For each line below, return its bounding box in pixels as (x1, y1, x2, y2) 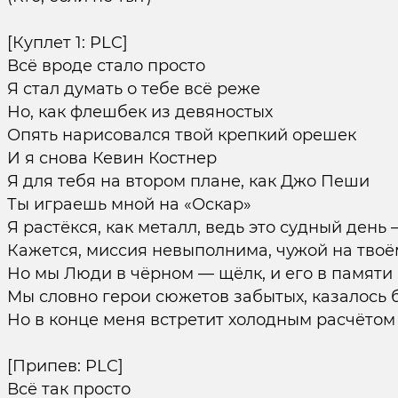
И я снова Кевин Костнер (6, 148, 217, 168)
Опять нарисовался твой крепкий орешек (6, 125, 356, 145)
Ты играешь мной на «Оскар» (6, 195, 251, 214)
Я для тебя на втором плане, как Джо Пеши (6, 171, 370, 191)
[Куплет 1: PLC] (6, 33, 128, 52)
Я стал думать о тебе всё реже (6, 79, 260, 99)
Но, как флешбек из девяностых (6, 102, 273, 122)
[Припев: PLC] (6, 356, 123, 376)
